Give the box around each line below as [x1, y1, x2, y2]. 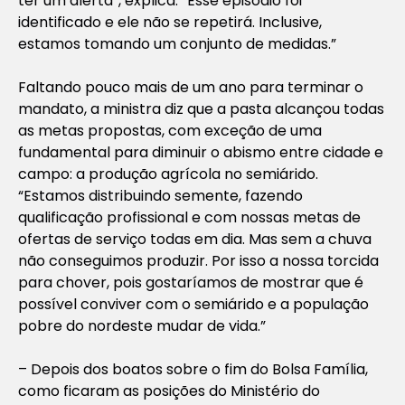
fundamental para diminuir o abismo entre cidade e [18, 141, 383, 163]
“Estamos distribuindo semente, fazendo [18, 184, 303, 206]
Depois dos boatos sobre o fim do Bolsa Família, [31, 358, 368, 380]
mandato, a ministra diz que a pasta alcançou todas [18, 98, 384, 119]
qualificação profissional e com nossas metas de [18, 206, 361, 228]
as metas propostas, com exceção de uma [18, 119, 322, 141]
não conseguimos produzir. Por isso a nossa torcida [18, 250, 379, 271]
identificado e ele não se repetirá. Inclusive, [18, 11, 322, 33]
